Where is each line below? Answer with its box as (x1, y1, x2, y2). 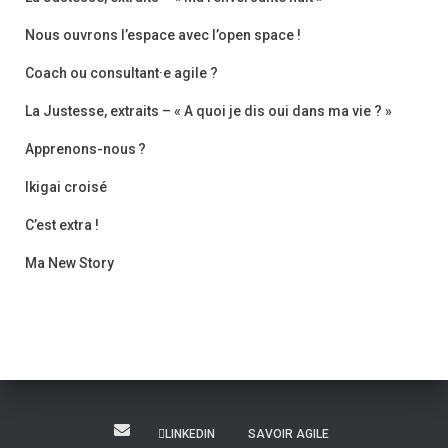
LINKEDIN (165, 427, 215, 441)
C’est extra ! (25, 216, 99, 233)
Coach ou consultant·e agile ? (25, 64, 218, 81)
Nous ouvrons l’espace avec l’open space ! (25, 26, 301, 43)
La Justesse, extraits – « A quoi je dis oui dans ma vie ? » (25, 102, 392, 119)
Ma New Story (25, 254, 114, 271)
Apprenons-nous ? (25, 140, 146, 157)
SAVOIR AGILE (248, 427, 329, 441)
